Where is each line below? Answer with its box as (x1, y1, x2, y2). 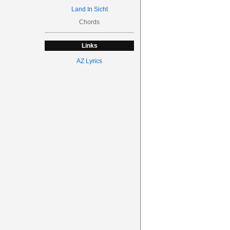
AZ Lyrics (76, 57, 103, 65)
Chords (79, 18, 100, 26)
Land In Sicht (71, 6, 108, 13)
